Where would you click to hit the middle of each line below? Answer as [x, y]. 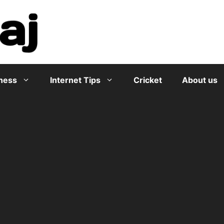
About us [200, 80]
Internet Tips [75, 80]
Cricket [148, 80]
